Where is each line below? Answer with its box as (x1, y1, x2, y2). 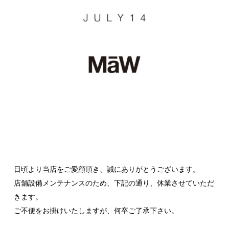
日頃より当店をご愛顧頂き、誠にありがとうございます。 (14, 165, 200, 174)
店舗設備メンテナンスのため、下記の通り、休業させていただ (14, 179, 214, 188)
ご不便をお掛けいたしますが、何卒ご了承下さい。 (14, 207, 178, 215)
